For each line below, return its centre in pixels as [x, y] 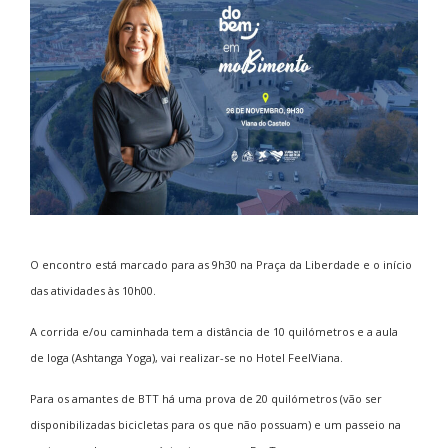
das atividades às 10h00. [93, 290]
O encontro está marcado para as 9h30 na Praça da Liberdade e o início [221, 264]
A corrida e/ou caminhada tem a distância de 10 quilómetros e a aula [214, 331]
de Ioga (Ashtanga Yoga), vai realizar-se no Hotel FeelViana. [186, 357]
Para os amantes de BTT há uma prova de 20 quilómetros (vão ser [206, 398]
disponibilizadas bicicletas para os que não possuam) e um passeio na [215, 424]
